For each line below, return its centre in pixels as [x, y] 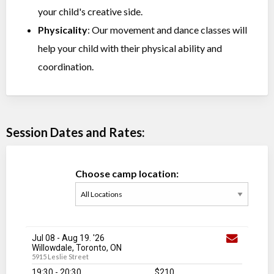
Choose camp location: [127, 174]
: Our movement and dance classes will [167, 30]
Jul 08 [43, 238]
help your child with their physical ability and [130, 48]
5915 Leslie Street [60, 257]
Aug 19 [76, 238]
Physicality [63, 30]
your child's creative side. [90, 12]
